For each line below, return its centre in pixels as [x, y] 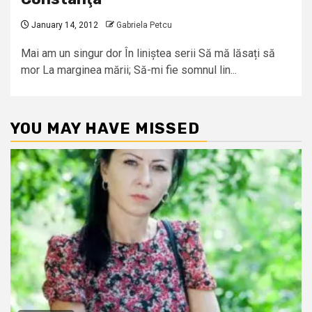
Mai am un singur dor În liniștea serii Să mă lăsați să [148, 54]
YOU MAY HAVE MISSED [105, 129]
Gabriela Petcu [144, 25]
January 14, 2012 [64, 25]
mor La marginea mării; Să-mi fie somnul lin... [129, 70]
